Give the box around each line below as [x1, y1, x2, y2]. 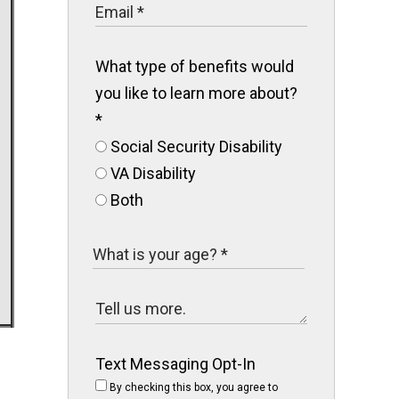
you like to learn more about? [95, 84, 297, 102]
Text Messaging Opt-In [95, 354, 256, 373]
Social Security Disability [107, 137, 282, 156]
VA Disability [107, 164, 196, 183]
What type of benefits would [95, 57, 294, 76]
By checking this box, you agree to [107, 381, 278, 394]
